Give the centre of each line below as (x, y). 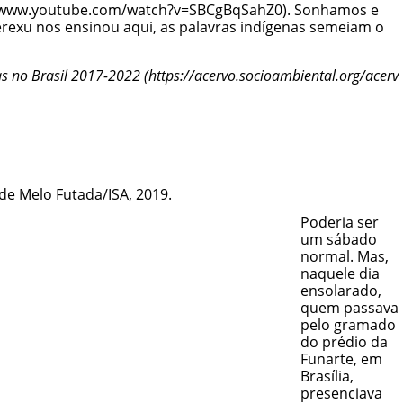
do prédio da (344, 342)
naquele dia (340, 274)
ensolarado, (340, 291)
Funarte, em (341, 359)
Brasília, (327, 376)
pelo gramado (348, 325)
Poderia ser (339, 223)
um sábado (338, 240)
